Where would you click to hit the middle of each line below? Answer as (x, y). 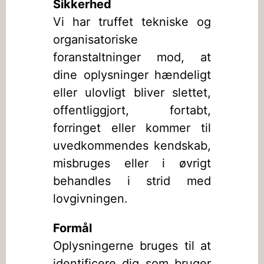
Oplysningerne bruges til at (132, 246)
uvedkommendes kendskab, (132, 146)
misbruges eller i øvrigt (132, 163)
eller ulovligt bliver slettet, (132, 93)
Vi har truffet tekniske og (132, 22)
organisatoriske (95, 39)
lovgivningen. (90, 199)
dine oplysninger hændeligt (132, 75)
